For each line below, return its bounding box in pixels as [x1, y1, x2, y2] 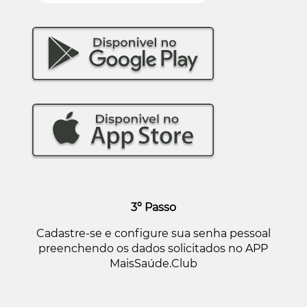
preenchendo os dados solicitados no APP [38, 241, 269, 255]
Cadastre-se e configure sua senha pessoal [36, 226, 271, 240]
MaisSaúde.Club [109, 256, 197, 270]
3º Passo [130, 200, 176, 214]
